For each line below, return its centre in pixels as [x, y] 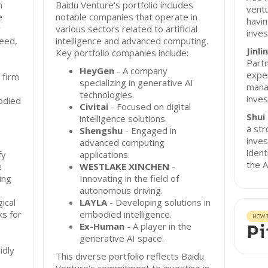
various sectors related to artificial [127, 29]
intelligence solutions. [124, 118]
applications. [105, 154]
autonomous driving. [121, 190]
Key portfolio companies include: [122, 53]
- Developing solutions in [159, 202]
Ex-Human [102, 226]
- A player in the [158, 226]
